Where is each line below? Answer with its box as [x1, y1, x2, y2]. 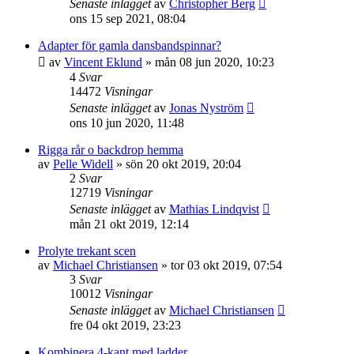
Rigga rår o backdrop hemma [38, 143, 183, 156]
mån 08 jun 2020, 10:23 [155, 55, 274, 69]
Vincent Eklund [64, 55, 142, 69]
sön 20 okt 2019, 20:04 [126, 157, 241, 171]
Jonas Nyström [169, 101, 243, 115]
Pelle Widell [53, 157, 113, 171]
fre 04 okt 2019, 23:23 [70, 318, 181, 332]
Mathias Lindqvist [169, 202, 259, 216]
